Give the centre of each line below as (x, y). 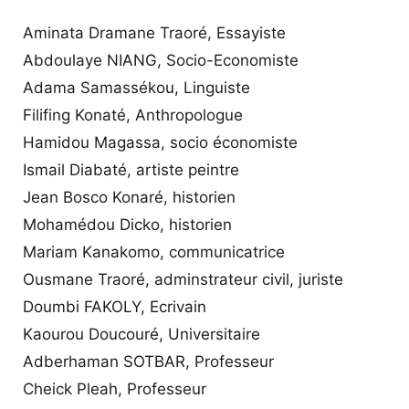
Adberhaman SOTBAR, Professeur (148, 361)
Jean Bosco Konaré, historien (129, 197)
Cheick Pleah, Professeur (115, 388)
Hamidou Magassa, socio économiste (160, 142)
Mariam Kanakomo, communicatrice (154, 252)
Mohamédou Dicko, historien (127, 224)
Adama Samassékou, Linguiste (136, 87)
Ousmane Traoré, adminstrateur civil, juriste (183, 279)
